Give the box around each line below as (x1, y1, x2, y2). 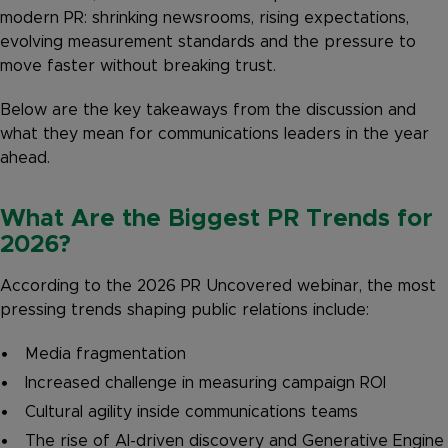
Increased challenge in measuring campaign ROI (25, 375, 386, 392)
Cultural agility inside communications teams (25, 404, 358, 421)
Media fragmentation (25, 346, 186, 363)
